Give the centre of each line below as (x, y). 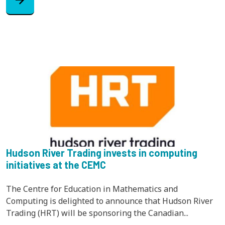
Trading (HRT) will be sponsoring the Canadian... (97, 213)
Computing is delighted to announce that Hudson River (109, 201)
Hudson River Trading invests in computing (102, 152)
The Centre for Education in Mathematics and (92, 189)
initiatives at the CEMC (56, 164)
